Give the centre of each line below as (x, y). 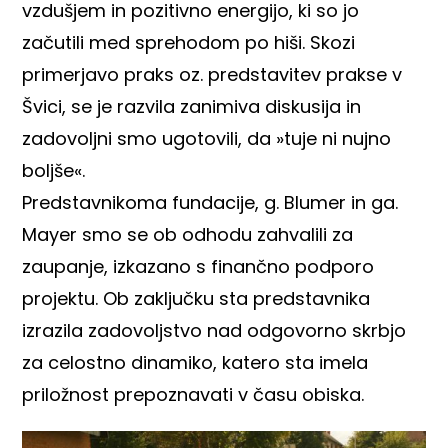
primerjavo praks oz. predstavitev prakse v (212, 74)
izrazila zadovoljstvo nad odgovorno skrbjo (214, 330)
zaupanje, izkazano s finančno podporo (198, 266)
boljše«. (54, 170)
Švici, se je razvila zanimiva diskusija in (192, 106)
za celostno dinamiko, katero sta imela (195, 362)
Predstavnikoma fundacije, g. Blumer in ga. (210, 202)
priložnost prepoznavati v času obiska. (193, 394)
